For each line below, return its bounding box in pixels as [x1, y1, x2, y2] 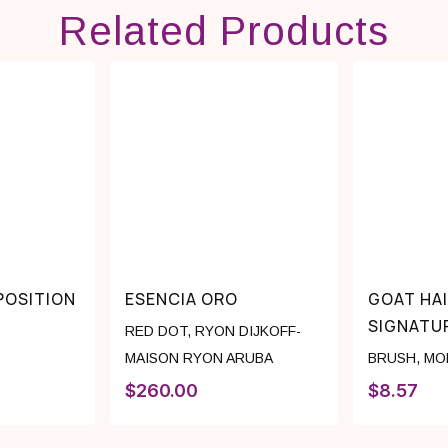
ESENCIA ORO [124, 288, 238, 311]
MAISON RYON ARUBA [124, 350, 273, 367]
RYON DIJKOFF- [194, 323, 301, 340]
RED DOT [124, 323, 187, 340]
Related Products [59, 9, 389, 54]
